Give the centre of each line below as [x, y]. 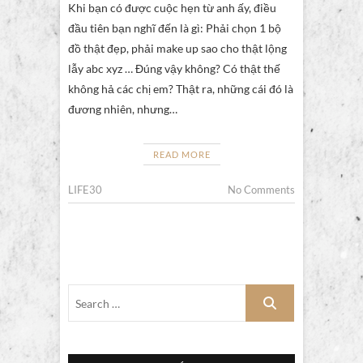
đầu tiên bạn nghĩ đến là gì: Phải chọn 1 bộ [175, 28]
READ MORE [181, 155]
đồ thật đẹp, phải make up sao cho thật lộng [177, 49]
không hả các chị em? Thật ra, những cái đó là [181, 89]
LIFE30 [85, 190]
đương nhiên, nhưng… [123, 109]
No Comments [261, 190]
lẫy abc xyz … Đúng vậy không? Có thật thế [174, 69]
